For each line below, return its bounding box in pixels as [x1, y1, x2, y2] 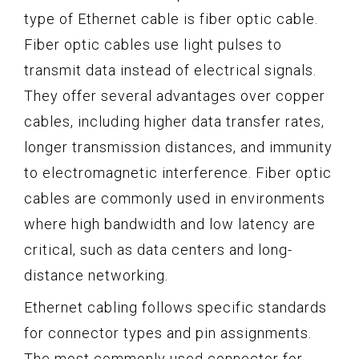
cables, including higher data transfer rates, [24, 112, 325, 130]
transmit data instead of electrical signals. [24, 61, 317, 79]
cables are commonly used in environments [24, 189, 325, 207]
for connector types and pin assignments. [24, 324, 312, 341]
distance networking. [24, 266, 168, 284]
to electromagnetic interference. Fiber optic [24, 163, 332, 181]
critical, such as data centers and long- [24, 240, 292, 258]
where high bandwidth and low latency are [24, 215, 316, 232]
